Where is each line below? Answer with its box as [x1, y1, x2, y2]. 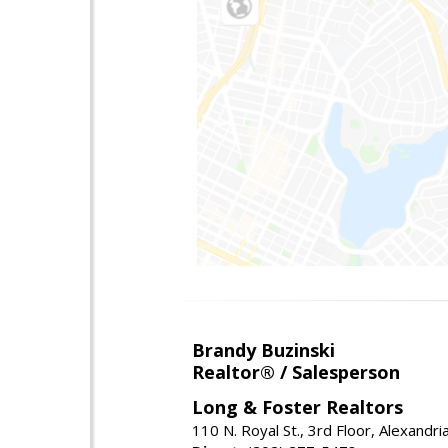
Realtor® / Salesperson [192, 359, 400, 384]
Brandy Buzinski [192, 337, 335, 362]
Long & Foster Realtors [192, 394, 403, 419]
